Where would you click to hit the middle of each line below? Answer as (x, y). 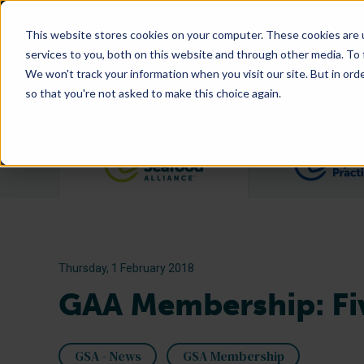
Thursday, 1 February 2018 (126, 268)
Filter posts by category (280, 154)
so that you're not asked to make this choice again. (153, 93)
